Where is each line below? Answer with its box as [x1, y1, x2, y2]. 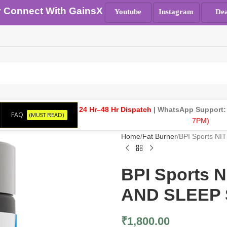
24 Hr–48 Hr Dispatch [79, 105, 152, 113]
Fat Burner [142, 132, 177, 140]
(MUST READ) [29, 111, 65, 119]
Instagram [159, 8, 194, 16]
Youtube [115, 8, 141, 16]
